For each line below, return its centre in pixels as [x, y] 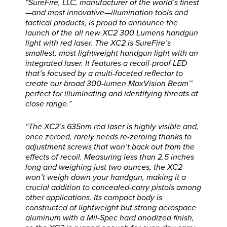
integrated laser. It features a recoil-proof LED [106, 64]
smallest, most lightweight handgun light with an [112, 53]
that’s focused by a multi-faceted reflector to [104, 74]
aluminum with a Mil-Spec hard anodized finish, [110, 218]
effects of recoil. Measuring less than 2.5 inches [110, 157]
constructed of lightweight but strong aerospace [111, 208]
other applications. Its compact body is [94, 198]
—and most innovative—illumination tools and [107, 13]
